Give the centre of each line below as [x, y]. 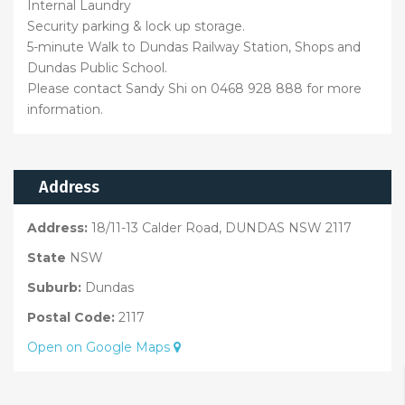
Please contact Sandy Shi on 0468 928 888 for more [194, 88]
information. [65, 109]
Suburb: [54, 287]
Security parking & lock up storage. [136, 26]
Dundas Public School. [97, 67]
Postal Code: [71, 317]
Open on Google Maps [100, 347]
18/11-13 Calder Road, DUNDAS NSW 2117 [221, 227]
